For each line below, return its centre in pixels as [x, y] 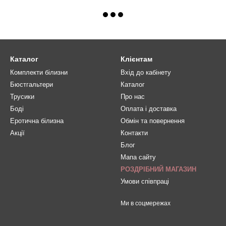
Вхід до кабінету [146, 72]
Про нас [133, 97]
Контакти [134, 133]
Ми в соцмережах [146, 203]
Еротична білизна [37, 121]
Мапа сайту [138, 157]
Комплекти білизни [39, 72]
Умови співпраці [145, 181]
